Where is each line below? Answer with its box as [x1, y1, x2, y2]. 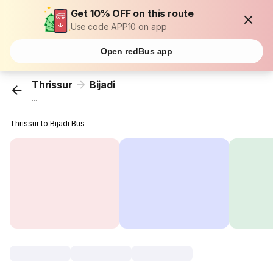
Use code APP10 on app [70, 21, 167, 32]
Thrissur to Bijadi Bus [10, 119, 85, 129]
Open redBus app [100, 46, 173, 56]
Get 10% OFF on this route [70, 7, 194, 19]
